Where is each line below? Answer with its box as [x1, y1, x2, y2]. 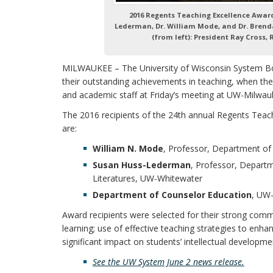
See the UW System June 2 [93, 256, 193, 268]
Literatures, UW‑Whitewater [93, 172, 202, 185]
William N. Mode [93, 143, 163, 155]
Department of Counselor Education [93, 189, 252, 201]
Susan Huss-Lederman [93, 159, 191, 171]
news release [193, 256, 242, 268]
